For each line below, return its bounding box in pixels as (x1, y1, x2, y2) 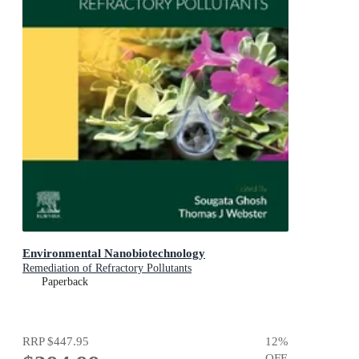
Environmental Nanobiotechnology (22, 245, 205, 260)
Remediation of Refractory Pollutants (22, 261, 192, 274)
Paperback (42, 275, 88, 288)
